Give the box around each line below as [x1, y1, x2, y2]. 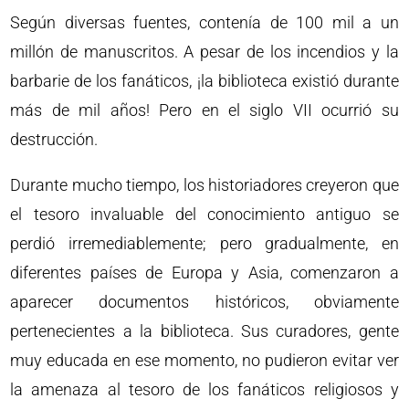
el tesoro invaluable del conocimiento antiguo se [10, 204, 399, 224]
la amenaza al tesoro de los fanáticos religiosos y [10, 380, 399, 399]
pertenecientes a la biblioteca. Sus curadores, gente [10, 321, 399, 341]
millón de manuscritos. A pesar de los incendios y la [10, 42, 399, 61]
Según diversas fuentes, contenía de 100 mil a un [10, 13, 399, 32]
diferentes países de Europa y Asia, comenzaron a [10, 263, 399, 282]
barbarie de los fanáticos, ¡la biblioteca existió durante [10, 71, 399, 90]
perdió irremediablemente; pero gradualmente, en [10, 234, 399, 253]
